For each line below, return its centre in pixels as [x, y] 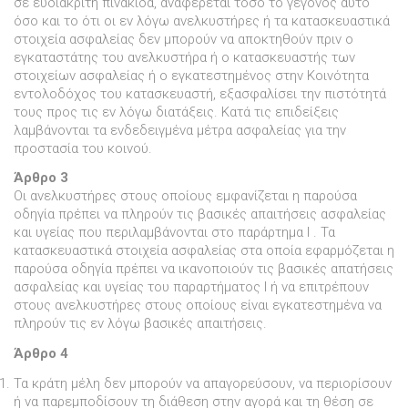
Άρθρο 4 [41, 354]
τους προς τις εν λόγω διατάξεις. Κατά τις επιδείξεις [176, 112]
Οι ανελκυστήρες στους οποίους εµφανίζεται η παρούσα [185, 196]
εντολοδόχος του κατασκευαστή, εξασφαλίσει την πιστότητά [200, 93]
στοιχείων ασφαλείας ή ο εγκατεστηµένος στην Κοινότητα [191, 75]
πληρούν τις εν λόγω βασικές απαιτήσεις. [140, 324]
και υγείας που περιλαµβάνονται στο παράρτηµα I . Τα [174, 233]
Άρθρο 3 [41, 178]
